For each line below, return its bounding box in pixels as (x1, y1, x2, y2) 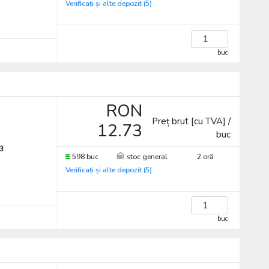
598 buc (71, 152, 98, 162)
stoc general (126, 152, 168, 162)
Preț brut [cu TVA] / (152, 115, 231, 127)
